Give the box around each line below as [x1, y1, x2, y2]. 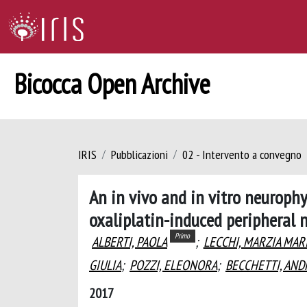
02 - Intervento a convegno [182, 147, 302, 162]
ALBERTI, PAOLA [92, 233, 167, 251]
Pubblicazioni [111, 147, 168, 162]
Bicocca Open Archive [14, 66, 210, 101]
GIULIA [89, 256, 121, 274]
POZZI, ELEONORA [130, 256, 217, 274]
